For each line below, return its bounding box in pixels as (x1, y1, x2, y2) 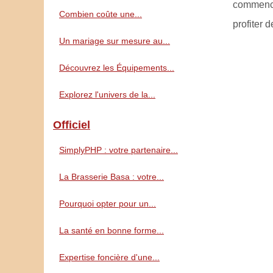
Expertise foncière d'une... (59, 252, 160, 262)
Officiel (53, 119, 90, 131)
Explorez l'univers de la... (59, 90, 155, 99)
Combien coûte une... (59, 9, 142, 19)
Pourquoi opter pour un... (59, 199, 156, 208)
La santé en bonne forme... (59, 225, 164, 235)
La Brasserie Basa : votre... (59, 172, 164, 182)
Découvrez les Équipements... (59, 63, 174, 73)
